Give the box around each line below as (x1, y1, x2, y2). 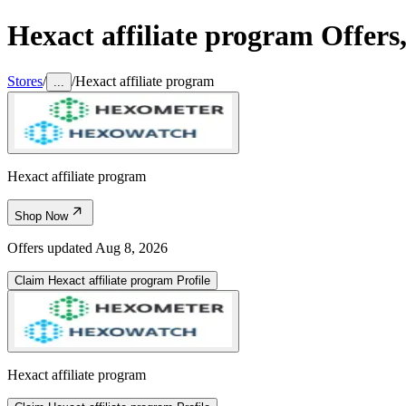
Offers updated (7, 239, 95, 256)
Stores (7, 72, 43, 89)
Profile (173, 273, 210, 287)
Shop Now (14, 208, 68, 223)
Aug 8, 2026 (95, 239, 168, 256)
